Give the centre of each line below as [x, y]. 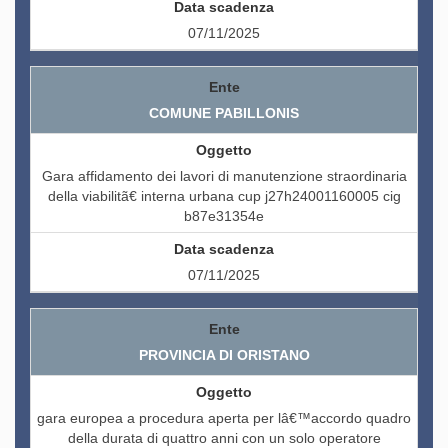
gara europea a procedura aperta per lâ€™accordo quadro [224, 418]
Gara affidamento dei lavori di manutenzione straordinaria [224, 176]
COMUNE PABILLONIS [224, 113]
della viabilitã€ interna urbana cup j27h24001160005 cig [224, 196]
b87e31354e [224, 216]
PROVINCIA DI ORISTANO [224, 355]
